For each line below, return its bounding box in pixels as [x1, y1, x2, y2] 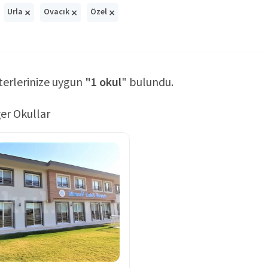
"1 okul [85, 74, 121, 89]
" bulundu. [121, 74, 173, 89]
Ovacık [44, 6, 71, 17]
